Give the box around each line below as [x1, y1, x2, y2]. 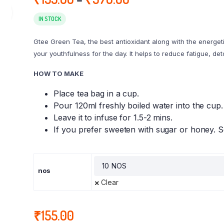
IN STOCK [38, 15, 61, 22]
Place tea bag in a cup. [53, 88, 139, 98]
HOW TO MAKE [33, 69, 84, 77]
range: [129, 2, 162, 18]
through [129, 26, 170, 42]
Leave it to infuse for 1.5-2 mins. [53, 112, 172, 122]
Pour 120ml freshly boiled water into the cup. [53, 100, 223, 110]
